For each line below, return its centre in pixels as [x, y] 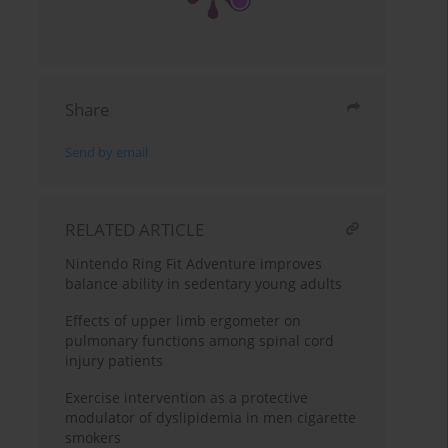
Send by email [107, 152]
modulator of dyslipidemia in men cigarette [211, 417]
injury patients [114, 360]
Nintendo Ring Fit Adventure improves [194, 263]
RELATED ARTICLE [135, 229]
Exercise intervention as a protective [187, 397]
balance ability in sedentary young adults [204, 283]
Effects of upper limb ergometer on [183, 320]
